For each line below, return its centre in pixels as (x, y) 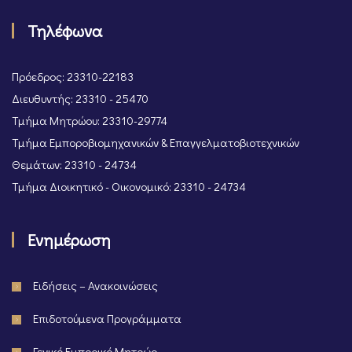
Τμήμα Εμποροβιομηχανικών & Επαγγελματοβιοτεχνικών (156, 142)
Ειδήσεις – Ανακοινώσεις (95, 285)
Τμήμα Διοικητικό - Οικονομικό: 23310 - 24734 (129, 186)
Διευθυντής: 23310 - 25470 (80, 98)
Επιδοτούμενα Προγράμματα (107, 318)
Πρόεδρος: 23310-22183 (73, 76)
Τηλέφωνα (65, 31)
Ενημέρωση (69, 240)
